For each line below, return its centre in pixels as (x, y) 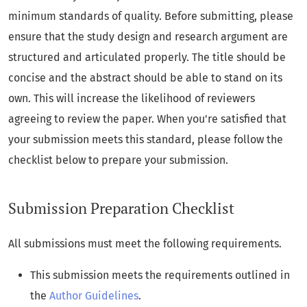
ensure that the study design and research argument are (148, 37)
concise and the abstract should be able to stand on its (145, 78)
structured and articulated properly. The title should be (147, 58)
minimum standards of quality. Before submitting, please (151, 16)
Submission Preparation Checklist (121, 209)
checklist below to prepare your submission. (118, 160)
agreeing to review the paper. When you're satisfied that (147, 119)
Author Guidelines (94, 296)
